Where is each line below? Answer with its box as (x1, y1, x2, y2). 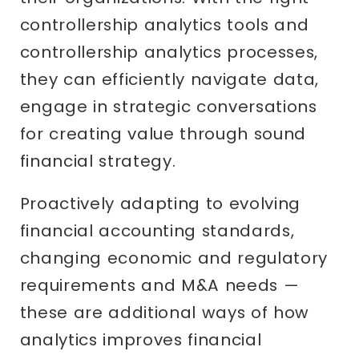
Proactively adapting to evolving (19, 192, 301, 215)
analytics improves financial (19, 328, 262, 351)
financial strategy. (19, 149, 176, 172)
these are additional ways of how (19, 301, 310, 324)
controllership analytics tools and (19, 13, 309, 36)
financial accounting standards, (19, 219, 295, 242)
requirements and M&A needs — (19, 273, 300, 296)
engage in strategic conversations (19, 95, 317, 118)
